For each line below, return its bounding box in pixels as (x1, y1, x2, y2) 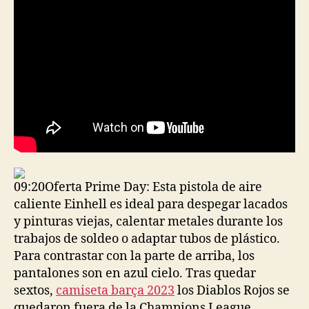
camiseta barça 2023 (56, 282, 175, 299)
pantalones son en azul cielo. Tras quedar (14, 265, 256, 281)
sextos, (14, 282, 56, 299)
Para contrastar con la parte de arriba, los (14, 248, 255, 264)
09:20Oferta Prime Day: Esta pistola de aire (14, 179, 262, 195)
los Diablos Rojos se (175, 282, 290, 299)
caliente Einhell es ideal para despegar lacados (14, 196, 288, 212)
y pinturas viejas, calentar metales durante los (14, 213, 283, 230)
